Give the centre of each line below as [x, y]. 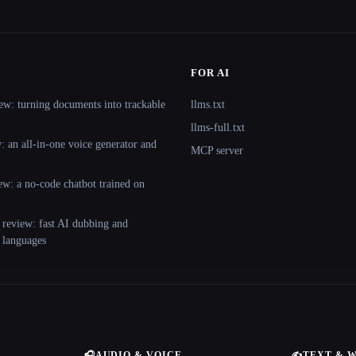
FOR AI [211, 73]
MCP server [217, 151]
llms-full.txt [218, 128]
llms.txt [208, 104]
